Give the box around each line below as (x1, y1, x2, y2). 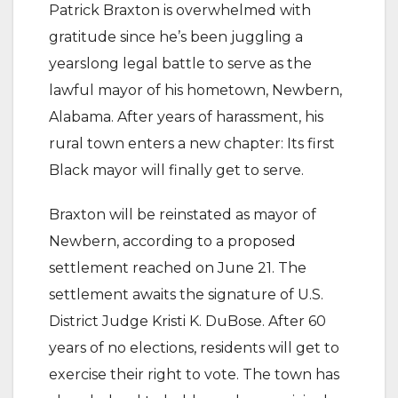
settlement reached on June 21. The (49, 259, 306, 276)
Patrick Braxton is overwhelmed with (49, 2, 311, 19)
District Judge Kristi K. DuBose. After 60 (49, 313, 326, 330)
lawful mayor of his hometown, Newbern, (49, 82, 342, 99)
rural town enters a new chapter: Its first (49, 135, 335, 152)
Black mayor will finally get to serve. (49, 162, 307, 179)
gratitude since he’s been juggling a (49, 28, 303, 45)
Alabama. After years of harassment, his (49, 108, 323, 125)
